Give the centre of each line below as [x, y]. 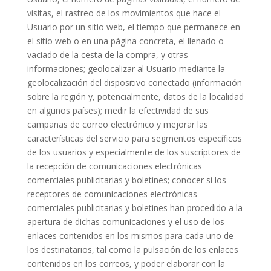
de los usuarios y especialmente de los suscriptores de [134, 152]
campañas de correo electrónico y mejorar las [117, 124]
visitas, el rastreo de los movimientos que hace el [124, 13]
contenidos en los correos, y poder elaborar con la [126, 263]
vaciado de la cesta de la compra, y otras [107, 55]
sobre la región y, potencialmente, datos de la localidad [135, 96]
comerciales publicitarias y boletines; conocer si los [126, 180]
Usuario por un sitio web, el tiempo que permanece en [133, 27]
